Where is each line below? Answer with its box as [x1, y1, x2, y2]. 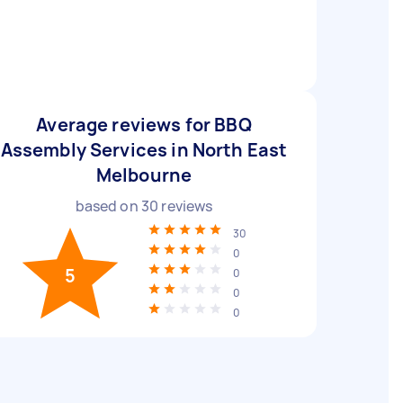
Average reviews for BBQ [36, 112, 252, 137]
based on [75, 196, 141, 216]
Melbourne [95, 163, 193, 187]
